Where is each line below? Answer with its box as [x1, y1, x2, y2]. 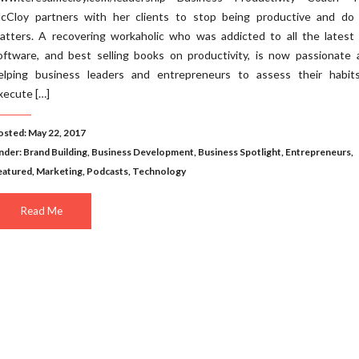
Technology [132, 165, 186, 177]
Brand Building [23, 146, 87, 158]
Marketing [36, 165, 83, 177]
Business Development [91, 146, 194, 158]
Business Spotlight [198, 146, 281, 158]
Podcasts [87, 165, 128, 177]
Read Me [20, 204, 63, 217]
